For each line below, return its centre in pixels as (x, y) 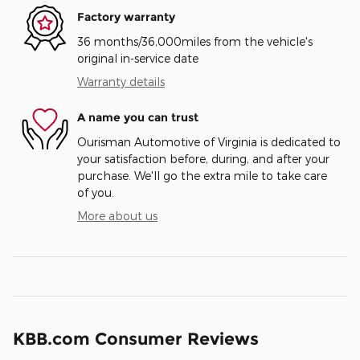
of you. (96, 192)
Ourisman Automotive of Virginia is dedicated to (209, 141)
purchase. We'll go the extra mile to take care (202, 175)
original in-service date (138, 58)
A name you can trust (138, 117)
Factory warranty (126, 17)
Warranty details (121, 81)
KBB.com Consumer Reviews (136, 338)
